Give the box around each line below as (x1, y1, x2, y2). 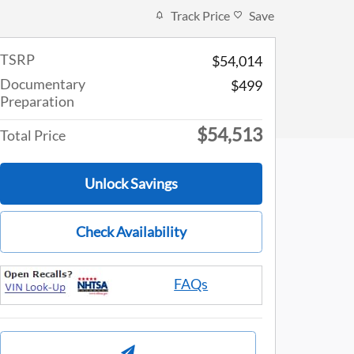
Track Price (171, 7, 230, 23)
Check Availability (76, 222, 186, 240)
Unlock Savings (85, 174, 178, 192)
